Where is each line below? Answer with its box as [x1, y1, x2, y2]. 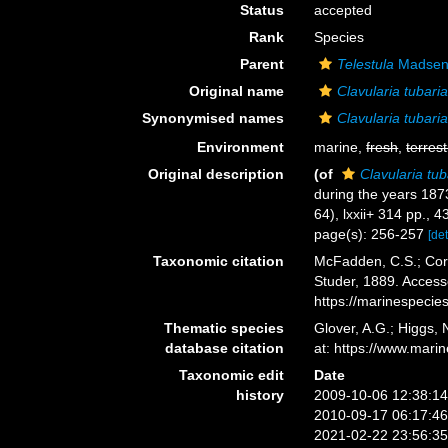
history [236, 387, 285, 403]
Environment [197, 139, 285, 155]
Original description [148, 166, 285, 182]
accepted [314, 2, 373, 18]
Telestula [337, 56, 395, 72]
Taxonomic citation [153, 253, 285, 269]
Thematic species [164, 320, 285, 336]
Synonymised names [142, 110, 285, 126]
